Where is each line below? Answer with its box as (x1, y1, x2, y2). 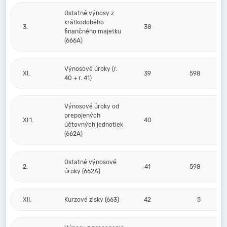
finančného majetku (64, 28, 121, 35)
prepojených (64, 112, 100, 119)
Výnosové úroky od (64, 103, 119, 110)
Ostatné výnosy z (64, 10, 114, 17)
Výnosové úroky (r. (64, 65, 118, 72)
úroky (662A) (64, 168, 100, 175)
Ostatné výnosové (64, 159, 117, 166)
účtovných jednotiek (64, 121, 123, 128)
